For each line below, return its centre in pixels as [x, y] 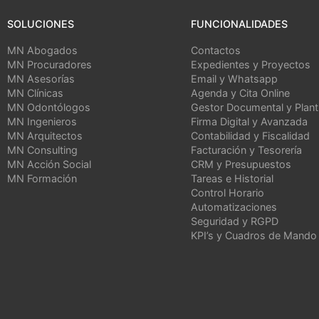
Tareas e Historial [232, 179]
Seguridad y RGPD [235, 221]
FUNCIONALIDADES [239, 24]
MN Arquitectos [45, 136]
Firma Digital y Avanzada [249, 122]
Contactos [216, 51]
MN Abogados [42, 51]
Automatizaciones [234, 207]
